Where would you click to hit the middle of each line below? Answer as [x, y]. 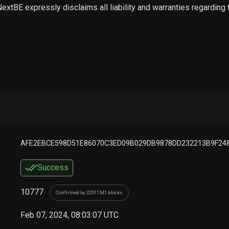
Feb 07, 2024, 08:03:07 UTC [69, 215]
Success [53, 168]
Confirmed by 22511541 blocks [89, 192]
